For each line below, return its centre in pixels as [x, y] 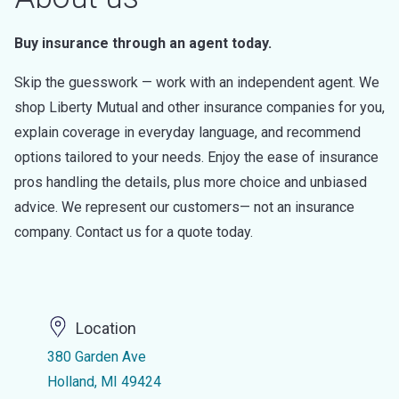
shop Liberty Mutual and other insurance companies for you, [199, 107]
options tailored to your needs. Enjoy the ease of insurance [196, 157]
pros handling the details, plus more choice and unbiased [191, 182]
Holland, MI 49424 [104, 382]
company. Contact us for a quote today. [134, 232]
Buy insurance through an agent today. [143, 43]
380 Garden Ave [96, 357]
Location [106, 329]
